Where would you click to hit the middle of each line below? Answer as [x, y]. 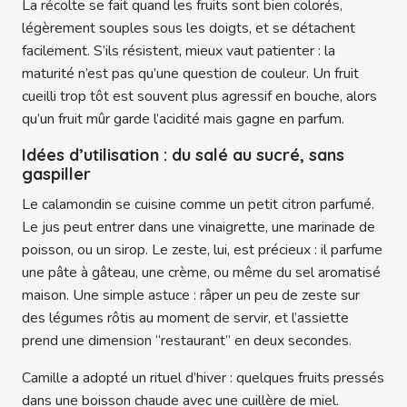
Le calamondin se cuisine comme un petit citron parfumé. [198, 204]
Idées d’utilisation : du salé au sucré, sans [183, 154]
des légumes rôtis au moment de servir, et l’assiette [185, 318]
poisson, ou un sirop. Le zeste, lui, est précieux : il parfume [202, 249]
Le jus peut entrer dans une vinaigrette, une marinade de [199, 227]
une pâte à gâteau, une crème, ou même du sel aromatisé [201, 272]
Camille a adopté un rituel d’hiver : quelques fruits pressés [203, 377]
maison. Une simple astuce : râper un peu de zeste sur [191, 295]
